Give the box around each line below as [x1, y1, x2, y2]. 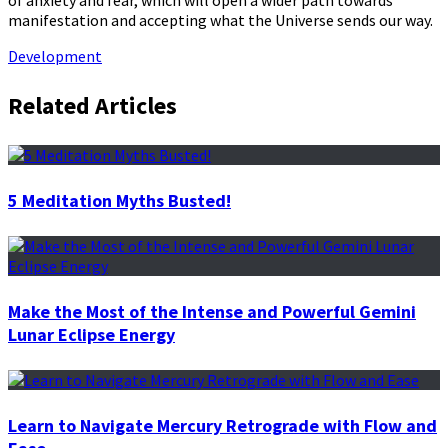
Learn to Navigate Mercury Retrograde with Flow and [8, 413, 437, 437]
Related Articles [8, 90, 177, 122]
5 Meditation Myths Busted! [8, 189, 231, 213]
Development [8, 46, 102, 67]
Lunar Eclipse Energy [8, 323, 175, 347]
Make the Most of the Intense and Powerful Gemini [8, 300, 416, 324]
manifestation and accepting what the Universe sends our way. [8, 10, 436, 31]
